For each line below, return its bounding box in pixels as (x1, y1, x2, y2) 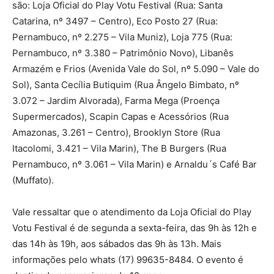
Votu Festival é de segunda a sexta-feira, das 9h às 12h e (12, 221, 257, 234)
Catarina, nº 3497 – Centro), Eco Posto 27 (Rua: (12, 15, 218, 27)
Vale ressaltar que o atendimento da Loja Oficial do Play (12, 206, 251, 218)
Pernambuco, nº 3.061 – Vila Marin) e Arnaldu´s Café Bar (12, 158, 257, 170)
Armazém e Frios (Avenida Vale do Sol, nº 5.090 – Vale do (12, 62, 259, 75)
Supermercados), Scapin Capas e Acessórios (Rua (12, 110, 229, 122)
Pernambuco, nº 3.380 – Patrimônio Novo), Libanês (12, 46, 234, 59)
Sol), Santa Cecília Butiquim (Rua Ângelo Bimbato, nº (12, 78, 239, 91)
